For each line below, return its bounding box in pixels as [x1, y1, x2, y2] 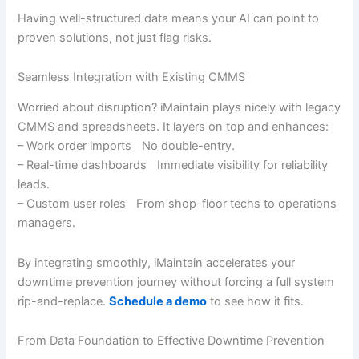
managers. [18, 216, 76, 231]
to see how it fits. [207, 293, 305, 309]
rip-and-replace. [18, 293, 110, 309]
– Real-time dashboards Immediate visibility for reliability [18, 158, 329, 173]
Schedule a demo [109, 293, 208, 309]
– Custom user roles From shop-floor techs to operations [18, 196, 337, 212]
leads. [18, 177, 50, 192]
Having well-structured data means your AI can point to [18, 10, 320, 26]
